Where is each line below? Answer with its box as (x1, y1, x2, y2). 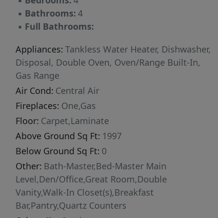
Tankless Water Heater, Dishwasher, (65, 43, 211, 55)
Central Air (55, 85, 99, 97)
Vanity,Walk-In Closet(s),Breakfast (16, 186, 154, 199)
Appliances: (16, 43, 63, 55)
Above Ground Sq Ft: (16, 130, 100, 142)
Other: (16, 160, 42, 172)
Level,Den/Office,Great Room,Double (16, 173, 167, 185)
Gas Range (16, 70, 59, 82)
